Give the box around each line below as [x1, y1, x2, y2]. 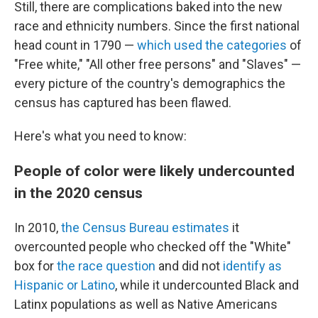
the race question [57, 258, 155, 273]
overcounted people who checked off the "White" [14, 239, 291, 254]
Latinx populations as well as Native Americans [14, 297, 278, 312]
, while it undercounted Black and [115, 278, 299, 292]
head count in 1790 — [14, 38, 137, 53]
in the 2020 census [14, 184, 143, 202]
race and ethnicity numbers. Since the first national [14, 18, 300, 33]
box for [14, 258, 57, 273]
